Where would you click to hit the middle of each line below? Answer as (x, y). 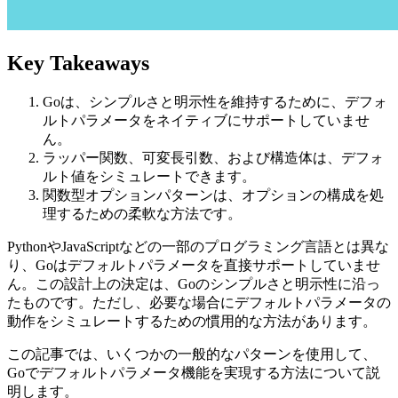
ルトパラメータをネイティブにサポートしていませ (206, 121)
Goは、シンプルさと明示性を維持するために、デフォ (215, 102)
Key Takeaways (78, 64)
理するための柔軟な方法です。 (142, 214)
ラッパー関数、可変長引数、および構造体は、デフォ (213, 158)
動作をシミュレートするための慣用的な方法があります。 (192, 322)
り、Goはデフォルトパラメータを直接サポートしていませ (194, 266)
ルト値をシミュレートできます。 (149, 177)
